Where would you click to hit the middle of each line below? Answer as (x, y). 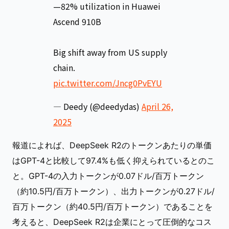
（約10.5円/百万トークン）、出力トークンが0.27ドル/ (113, 191)
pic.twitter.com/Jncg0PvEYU (108, 83)
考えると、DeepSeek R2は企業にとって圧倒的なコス (112, 222)
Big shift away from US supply (110, 52)
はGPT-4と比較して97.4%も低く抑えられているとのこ (113, 161)
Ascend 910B (77, 21)
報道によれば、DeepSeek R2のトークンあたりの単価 (112, 145)
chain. (64, 67)
